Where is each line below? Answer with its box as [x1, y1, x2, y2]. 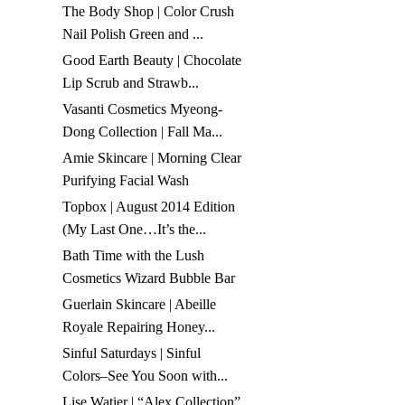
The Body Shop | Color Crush [62, 4, 235, 20]
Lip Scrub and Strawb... [62, 75, 200, 91]
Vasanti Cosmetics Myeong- [62, 101, 223, 118]
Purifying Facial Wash [62, 173, 190, 189]
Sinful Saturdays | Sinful [62, 345, 202, 362]
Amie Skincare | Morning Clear [62, 150, 242, 166]
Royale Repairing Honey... [62, 319, 216, 335]
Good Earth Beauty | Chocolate [62, 52, 242, 69]
